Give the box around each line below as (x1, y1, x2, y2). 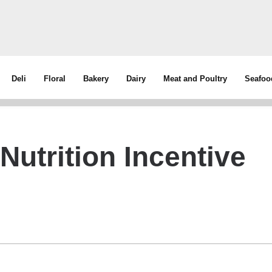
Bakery (83, 74, 109, 83)
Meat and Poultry (163, 74, 228, 83)
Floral (44, 74, 66, 83)
